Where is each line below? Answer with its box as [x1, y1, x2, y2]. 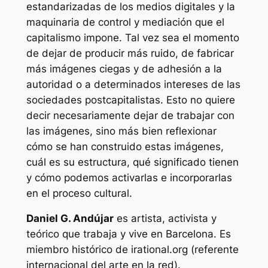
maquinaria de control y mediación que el [26, 16, 224, 28]
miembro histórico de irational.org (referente [26, 243, 239, 256]
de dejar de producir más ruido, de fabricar [26, 47, 234, 59]
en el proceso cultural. [26, 187, 132, 199]
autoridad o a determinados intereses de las [26, 78, 240, 90]
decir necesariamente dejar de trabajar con [26, 109, 234, 121]
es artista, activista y [113, 212, 217, 225]
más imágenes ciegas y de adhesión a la [26, 62, 222, 75]
